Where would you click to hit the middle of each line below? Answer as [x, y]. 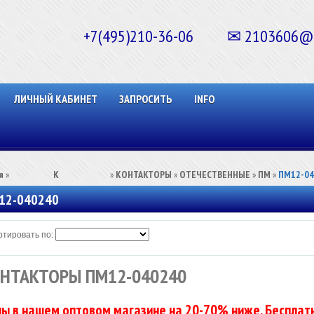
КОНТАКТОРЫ [144, 175]
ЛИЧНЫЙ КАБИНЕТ [56, 99]
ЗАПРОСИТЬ [146, 99]
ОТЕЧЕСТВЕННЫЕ [215, 175]
